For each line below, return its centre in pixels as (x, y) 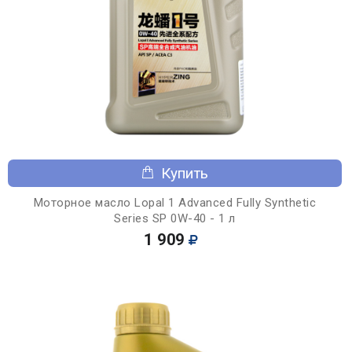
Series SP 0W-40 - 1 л (175, 218)
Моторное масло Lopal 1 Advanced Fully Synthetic (175, 202)
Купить (185, 173)
